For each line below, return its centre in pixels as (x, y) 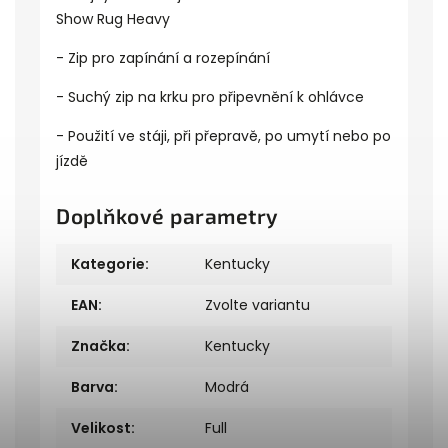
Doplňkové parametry (167, 215)
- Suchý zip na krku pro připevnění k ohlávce (210, 97)
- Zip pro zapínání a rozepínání (163, 58)
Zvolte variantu (258, 305)
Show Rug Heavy (113, 19)
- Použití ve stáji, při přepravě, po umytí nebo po (223, 136)
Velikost (101, 428)
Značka (98, 346)
